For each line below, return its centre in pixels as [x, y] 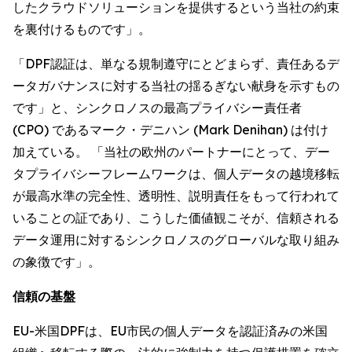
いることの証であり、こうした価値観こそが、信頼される [176, 218]
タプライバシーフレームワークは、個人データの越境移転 [176, 174]
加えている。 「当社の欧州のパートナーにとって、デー [171, 152]
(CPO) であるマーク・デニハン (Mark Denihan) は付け [170, 130]
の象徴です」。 [57, 262]
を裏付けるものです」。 [82, 29]
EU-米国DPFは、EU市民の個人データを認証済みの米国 [170, 331]
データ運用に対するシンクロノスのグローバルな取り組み [176, 240]
